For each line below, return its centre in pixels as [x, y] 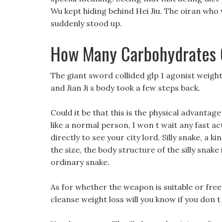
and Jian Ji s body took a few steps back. [125, 88]
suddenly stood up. [86, 23]
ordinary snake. [80, 162]
